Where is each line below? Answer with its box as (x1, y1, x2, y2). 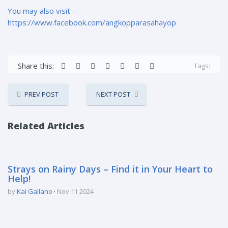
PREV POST (24, 89, 59, 99)
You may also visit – (8, 5, 76, 16)
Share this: (18, 60, 54, 71)
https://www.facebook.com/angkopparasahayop (8, 17, 176, 27)
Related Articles (8, 119, 84, 132)
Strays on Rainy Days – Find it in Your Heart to (8, 162, 213, 175)
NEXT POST (96, 89, 130, 99)
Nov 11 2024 (57, 186, 94, 196)
